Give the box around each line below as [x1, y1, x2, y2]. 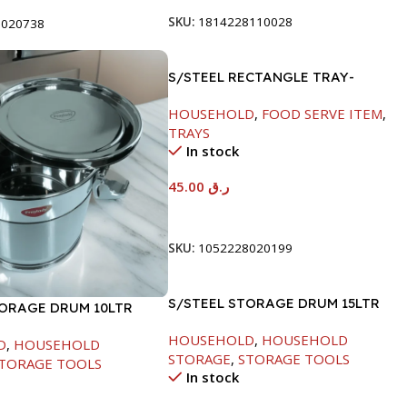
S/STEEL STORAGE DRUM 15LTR [168, 294, 381, 313]
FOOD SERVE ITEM [262, 104, 383, 123]
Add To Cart [179, 206, 250, 223]
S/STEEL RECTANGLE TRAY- [168, 67, 355, 85]
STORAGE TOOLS [238, 350, 351, 369]
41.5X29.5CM [168, 86, 249, 104]
